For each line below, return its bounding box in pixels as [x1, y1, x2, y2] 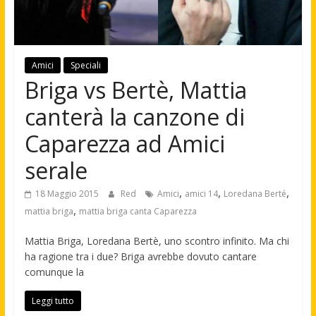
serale [24, 155, 87, 186]
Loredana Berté [223, 188, 286, 200]
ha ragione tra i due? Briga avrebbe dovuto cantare [24, 250, 257, 264]
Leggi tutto [31, 295, 74, 308]
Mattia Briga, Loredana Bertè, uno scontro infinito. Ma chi [24, 234, 289, 248]
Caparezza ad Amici [24, 128, 225, 159]
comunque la [24, 265, 84, 279]
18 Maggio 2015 [35, 188, 99, 200]
